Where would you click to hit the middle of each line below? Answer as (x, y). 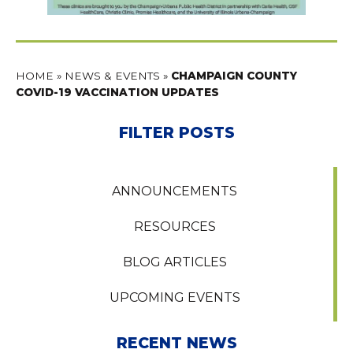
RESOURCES (175, 226)
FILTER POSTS (176, 133)
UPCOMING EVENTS (175, 297)
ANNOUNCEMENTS (175, 191)
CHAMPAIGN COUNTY (234, 75)
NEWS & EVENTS (112, 75)
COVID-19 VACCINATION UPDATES (117, 92)
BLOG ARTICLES (175, 262)
